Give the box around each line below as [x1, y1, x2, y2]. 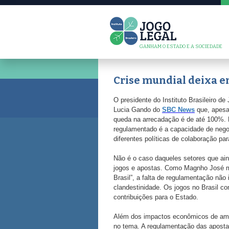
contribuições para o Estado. [113, 193, 198, 201]
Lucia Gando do [113, 105, 162, 113]
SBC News [162, 105, 195, 113]
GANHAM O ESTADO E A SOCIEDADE [140, 43, 222, 50]
